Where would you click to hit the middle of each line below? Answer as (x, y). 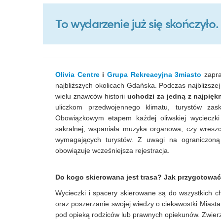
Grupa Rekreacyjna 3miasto (154, 74)
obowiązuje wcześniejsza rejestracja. (112, 150)
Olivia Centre (77, 74)
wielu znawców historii (91, 96)
